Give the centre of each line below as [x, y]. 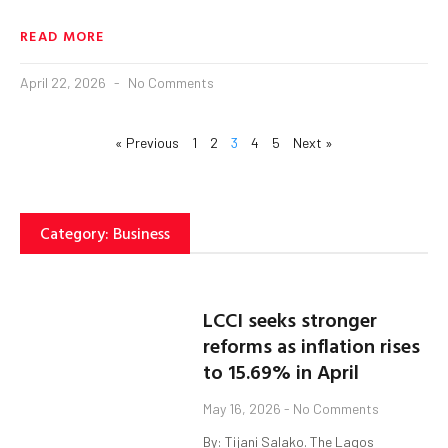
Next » [313, 142]
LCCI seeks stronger [290, 319]
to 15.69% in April [281, 371]
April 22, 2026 [64, 82]
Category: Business [105, 232]
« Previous [147, 142]
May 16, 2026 [244, 409]
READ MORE [62, 35]
